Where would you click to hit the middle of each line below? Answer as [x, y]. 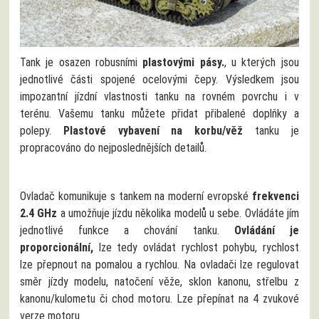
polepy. [42, 130]
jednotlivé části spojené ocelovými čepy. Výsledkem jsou [159, 79]
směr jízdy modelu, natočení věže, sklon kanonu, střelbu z [159, 281]
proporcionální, [57, 247]
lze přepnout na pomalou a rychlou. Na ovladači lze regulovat [159, 264]
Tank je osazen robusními [82, 62]
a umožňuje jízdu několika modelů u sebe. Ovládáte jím [178, 213]
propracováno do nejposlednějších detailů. [114, 147]
